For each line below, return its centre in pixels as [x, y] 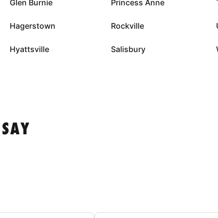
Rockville [127, 26]
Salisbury [128, 49]
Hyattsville [29, 49]
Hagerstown [33, 26]
